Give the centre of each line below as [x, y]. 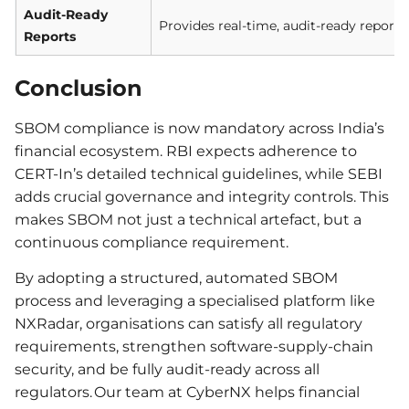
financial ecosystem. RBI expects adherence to [186, 152]
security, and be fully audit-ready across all [167, 370]
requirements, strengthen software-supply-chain [194, 347]
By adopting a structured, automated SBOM [176, 278]
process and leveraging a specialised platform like [195, 301]
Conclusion [79, 89]
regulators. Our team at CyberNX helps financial [187, 393]
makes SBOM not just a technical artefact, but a [188, 220]
